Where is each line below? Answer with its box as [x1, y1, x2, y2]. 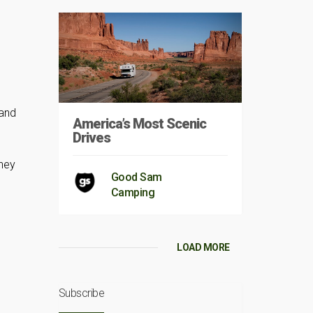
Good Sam [110, 170, 162, 184]
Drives [72, 129, 110, 147]
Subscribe [58, 286, 104, 300]
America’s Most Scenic [72, 115, 206, 133]
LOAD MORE [177, 242, 230, 254]
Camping [110, 186, 154, 200]
